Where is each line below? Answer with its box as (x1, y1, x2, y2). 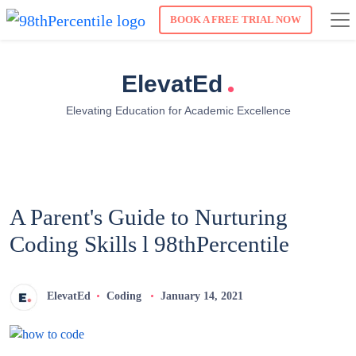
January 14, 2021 (160, 290, 243, 303)
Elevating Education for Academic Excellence (65, 104, 291, 118)
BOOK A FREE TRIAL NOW (170, 14, 301, 26)
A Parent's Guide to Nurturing (10, 204, 288, 230)
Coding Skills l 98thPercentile (10, 231, 289, 257)
